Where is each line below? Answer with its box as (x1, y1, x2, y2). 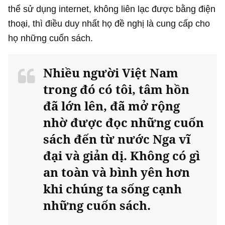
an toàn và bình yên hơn (43, 164, 190, 181)
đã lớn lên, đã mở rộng (43, 97, 180, 115)
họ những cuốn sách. (8, 32, 93, 43)
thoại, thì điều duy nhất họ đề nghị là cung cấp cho (8, 18, 210, 29)
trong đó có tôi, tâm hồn (43, 81, 190, 98)
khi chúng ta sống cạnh (43, 180, 182, 197)
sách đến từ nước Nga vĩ (43, 131, 191, 148)
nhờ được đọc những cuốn (43, 114, 204, 131)
